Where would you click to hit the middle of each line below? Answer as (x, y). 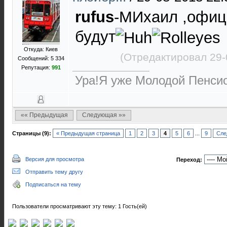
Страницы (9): (32, 133)
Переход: (189, 160)
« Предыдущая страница (88, 133)
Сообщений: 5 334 (41, 58)
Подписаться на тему (53, 184)
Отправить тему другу (54, 172)
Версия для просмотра (55, 159)
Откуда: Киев (41, 49)
